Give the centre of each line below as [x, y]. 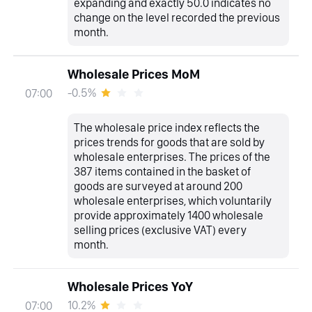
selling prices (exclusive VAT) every [161, 229]
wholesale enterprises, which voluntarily [173, 200]
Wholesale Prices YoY [130, 287]
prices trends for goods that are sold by [170, 142]
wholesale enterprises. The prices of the [172, 156]
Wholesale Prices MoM [133, 74]
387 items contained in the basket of [163, 171]
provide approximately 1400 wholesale [169, 215]
